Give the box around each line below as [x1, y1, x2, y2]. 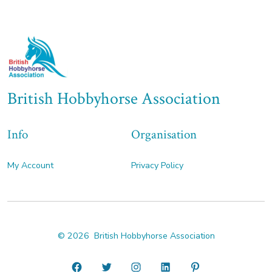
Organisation [131, 126, 197, 143]
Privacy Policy [131, 159, 183, 171]
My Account [7, 159, 53, 171]
